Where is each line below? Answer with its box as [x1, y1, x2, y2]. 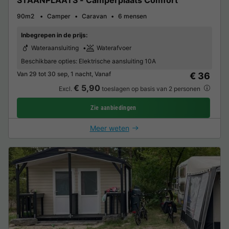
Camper [47, 12, 71, 20]
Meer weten [89, 123, 129, 132]
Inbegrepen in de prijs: [21, 31, 88, 39]
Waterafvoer [97, 43, 131, 52]
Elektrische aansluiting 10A [77, 57, 156, 65]
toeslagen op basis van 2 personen [100, 84, 202, 93]
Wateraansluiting [31, 43, 79, 52]
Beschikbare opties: [21, 57, 77, 65]
